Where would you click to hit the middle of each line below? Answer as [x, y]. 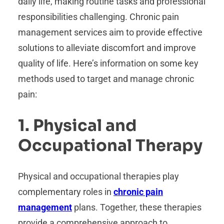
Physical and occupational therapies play [98, 176]
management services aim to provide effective [110, 32]
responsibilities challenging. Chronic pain [98, 17]
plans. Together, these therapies [137, 207]
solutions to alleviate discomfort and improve [107, 48]
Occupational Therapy [110, 145]
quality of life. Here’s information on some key [108, 63]
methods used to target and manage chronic [106, 79]
